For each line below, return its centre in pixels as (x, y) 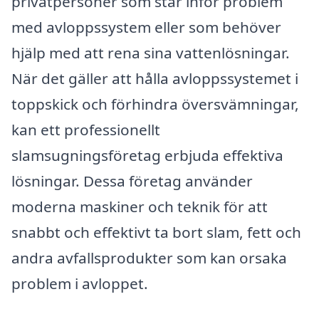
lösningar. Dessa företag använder (132, 181)
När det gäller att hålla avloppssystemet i (155, 78)
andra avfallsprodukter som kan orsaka (149, 257)
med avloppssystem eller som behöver (146, 27)
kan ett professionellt (86, 129)
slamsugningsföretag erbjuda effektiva (147, 155)
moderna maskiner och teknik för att (140, 206)
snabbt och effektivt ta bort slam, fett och (156, 232)
